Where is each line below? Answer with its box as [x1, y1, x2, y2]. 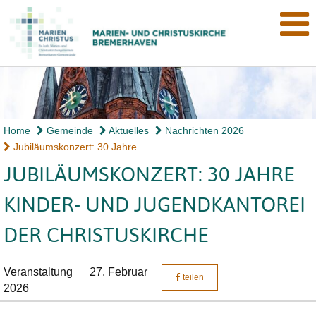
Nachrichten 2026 [162, 124, 244, 136]
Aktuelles [107, 124, 149, 136]
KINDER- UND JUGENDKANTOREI [4, 192, 305, 216]
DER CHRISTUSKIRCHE [4, 222, 209, 246]
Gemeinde [44, 124, 93, 136]
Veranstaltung [4, 265, 73, 278]
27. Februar [90, 265, 147, 278]
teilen [181, 272, 204, 282]
